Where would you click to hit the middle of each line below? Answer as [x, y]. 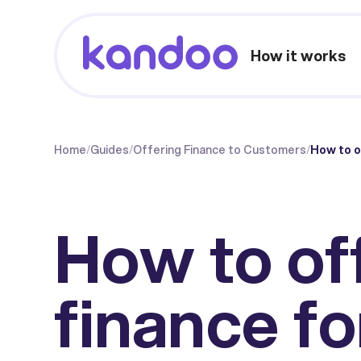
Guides [110, 150]
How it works [299, 55]
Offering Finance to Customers [220, 150]
